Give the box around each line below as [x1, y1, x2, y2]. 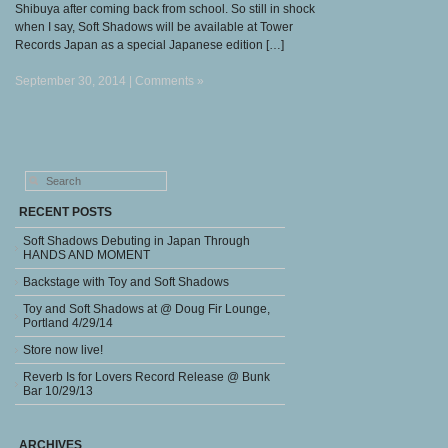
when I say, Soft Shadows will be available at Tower [15, 19, 293, 34]
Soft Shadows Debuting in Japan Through [23, 233, 250, 248]
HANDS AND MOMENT [23, 247, 150, 262]
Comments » [135, 73, 204, 88]
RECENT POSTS [18, 204, 112, 219]
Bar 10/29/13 [23, 383, 93, 398]
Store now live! [23, 342, 103, 357]
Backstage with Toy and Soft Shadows [23, 274, 229, 289]
